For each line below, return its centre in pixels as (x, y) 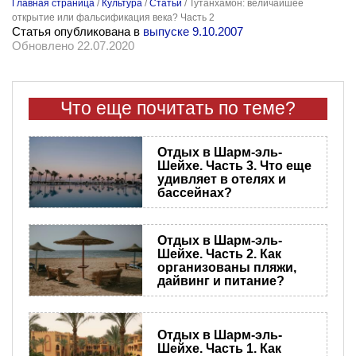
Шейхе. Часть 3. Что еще (234, 165)
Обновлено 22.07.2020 (73, 46)
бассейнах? (194, 192)
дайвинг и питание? (221, 281)
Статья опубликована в (77, 32)
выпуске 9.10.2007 (193, 32)
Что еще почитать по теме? (178, 109)
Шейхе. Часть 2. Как (219, 253)
